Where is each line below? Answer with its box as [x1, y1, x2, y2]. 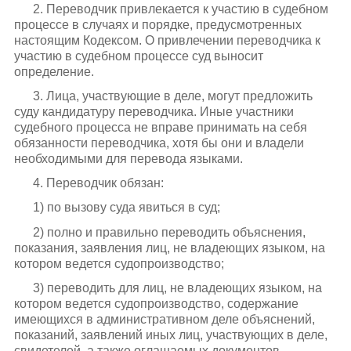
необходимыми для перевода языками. [13, 152, 243, 165]
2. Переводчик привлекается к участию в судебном [32, 2, 328, 16]
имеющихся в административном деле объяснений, [13, 312, 315, 326]
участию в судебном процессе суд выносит [13, 49, 263, 63]
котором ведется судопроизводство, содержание [13, 296, 299, 310]
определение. [13, 64, 94, 78]
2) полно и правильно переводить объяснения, [32, 225, 306, 239]
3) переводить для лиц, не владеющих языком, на [32, 280, 322, 295]
